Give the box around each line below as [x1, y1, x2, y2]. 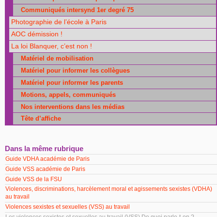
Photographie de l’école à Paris [11, 18, 107, 26]
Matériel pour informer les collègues [15, 67, 130, 75]
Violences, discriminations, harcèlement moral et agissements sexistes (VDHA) [5, 186, 213, 193]
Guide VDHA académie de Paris [5, 155, 92, 163]
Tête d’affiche [15, 115, 61, 123]
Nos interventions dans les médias [15, 103, 124, 110]
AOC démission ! [11, 31, 63, 38]
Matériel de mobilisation [15, 55, 93, 62]
